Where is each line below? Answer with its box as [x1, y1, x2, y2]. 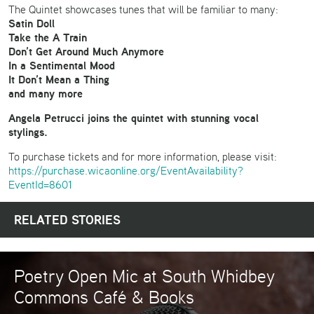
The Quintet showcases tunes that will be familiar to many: [8, 2, 278, 17]
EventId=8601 [8, 177, 72, 192]
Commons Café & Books [14, 285, 194, 309]
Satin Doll [8, 15, 55, 32]
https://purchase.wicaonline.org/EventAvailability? [8, 163, 243, 178]
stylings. [8, 124, 48, 140]
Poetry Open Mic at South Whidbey [14, 264, 274, 288]
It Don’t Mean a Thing [8, 71, 109, 88]
